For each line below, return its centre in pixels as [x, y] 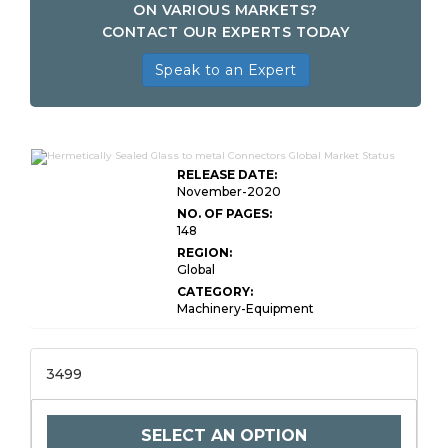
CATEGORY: [215, 291]
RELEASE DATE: [227, 174]
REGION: [204, 252]
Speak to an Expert [225, 70]
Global [196, 269]
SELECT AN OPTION [224, 435]
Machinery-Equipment [245, 308]
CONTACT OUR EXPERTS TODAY [225, 32]
